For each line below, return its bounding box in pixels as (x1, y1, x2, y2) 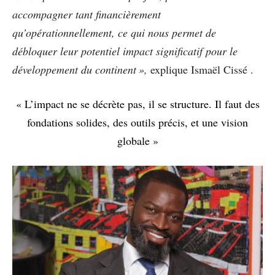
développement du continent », (12, 61, 147, 77)
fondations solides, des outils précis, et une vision (27, 114, 248, 130)
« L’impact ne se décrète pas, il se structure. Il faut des (15, 96, 260, 111)
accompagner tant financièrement (12, 6, 161, 21)
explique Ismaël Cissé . (147, 61, 254, 77)
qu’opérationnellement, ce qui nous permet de (12, 25, 216, 40)
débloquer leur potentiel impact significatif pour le (12, 43, 238, 58)
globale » (117, 133, 158, 148)
